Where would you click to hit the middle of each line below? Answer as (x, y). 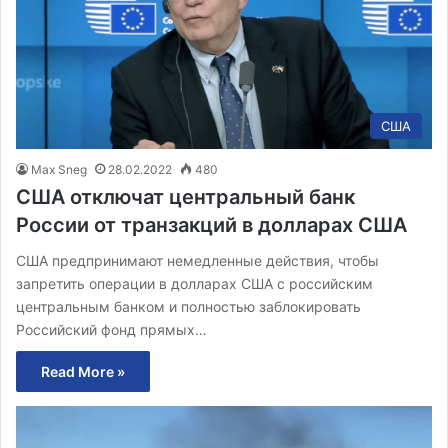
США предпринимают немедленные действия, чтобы (197, 261)
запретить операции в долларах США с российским (194, 284)
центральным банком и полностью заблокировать (188, 307)
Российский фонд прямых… (111, 330)
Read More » (83, 372)
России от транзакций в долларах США (211, 225)
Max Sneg (59, 170)
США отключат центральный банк (185, 197)
